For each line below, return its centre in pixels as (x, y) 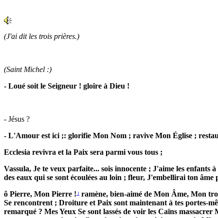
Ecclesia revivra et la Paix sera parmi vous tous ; (83, 152)
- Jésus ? (17, 119)
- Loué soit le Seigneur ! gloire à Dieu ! (67, 86)
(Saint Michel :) (28, 70)
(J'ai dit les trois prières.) (42, 36)
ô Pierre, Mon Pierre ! (40, 194)
